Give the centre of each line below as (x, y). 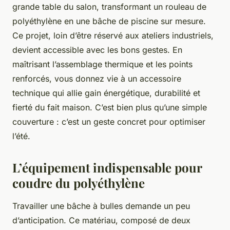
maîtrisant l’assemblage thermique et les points (102, 64)
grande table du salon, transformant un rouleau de (109, 7)
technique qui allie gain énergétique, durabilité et (106, 93)
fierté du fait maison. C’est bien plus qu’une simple (110, 108)
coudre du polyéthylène (79, 183)
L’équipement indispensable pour (107, 168)
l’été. (21, 136)
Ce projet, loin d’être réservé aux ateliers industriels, (113, 36)
